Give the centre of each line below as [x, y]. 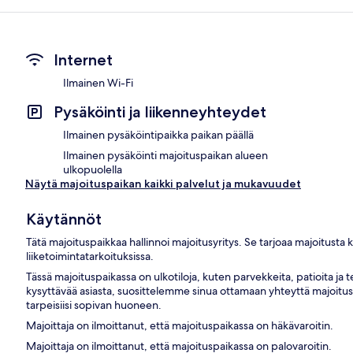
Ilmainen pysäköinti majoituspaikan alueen [165, 156]
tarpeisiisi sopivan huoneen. [94, 305]
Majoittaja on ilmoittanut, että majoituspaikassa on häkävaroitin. [180, 326]
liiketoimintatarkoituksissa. [90, 256]
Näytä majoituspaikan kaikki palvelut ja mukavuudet [163, 184]
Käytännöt [64, 219]
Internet [83, 60]
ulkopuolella [93, 170]
